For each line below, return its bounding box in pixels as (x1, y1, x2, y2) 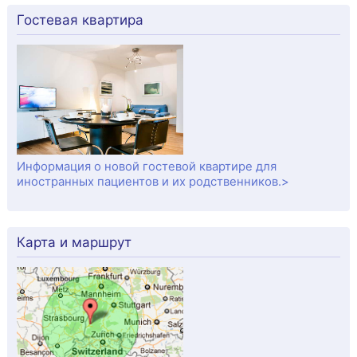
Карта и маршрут (16, 233, 131, 250)
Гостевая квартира (16, 11, 143, 28)
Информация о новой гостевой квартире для (16, 159, 277, 174)
